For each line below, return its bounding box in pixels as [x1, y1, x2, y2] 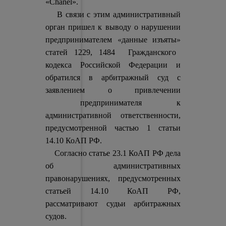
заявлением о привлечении [45, 86, 181, 94]
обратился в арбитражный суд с [45, 73, 181, 82]
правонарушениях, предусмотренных [45, 174, 181, 183]
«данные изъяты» [117, 34, 181, 44]
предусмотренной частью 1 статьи [45, 124, 181, 132]
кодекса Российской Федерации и [45, 61, 181, 69]
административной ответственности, [45, 111, 181, 120]
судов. [45, 212, 67, 220]
